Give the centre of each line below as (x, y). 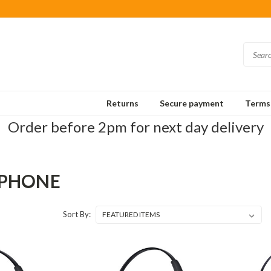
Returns (122, 103)
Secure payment (192, 103)
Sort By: (77, 214)
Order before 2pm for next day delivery (135, 127)
